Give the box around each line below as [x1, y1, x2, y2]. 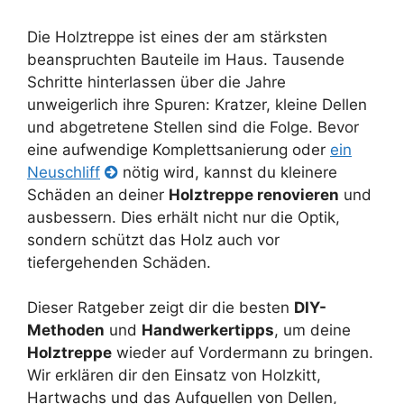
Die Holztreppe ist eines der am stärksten [27, 27, 327, 46]
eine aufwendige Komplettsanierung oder [27, 140, 330, 159]
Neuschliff [27, 162, 100, 181]
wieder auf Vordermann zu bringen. [112, 344, 373, 362]
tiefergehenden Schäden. [27, 252, 211, 271]
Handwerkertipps [142, 321, 274, 339]
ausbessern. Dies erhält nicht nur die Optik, [27, 207, 340, 226]
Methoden [27, 321, 105, 339]
